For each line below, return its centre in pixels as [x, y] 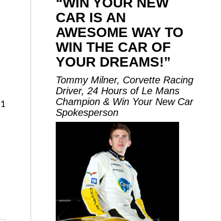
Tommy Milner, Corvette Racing [125, 80]
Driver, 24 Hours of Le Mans [118, 91]
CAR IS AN [91, 18]
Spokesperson [87, 112]
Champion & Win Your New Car [125, 102]
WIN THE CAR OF [113, 47]
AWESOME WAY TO [120, 32]
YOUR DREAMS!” [113, 62]
